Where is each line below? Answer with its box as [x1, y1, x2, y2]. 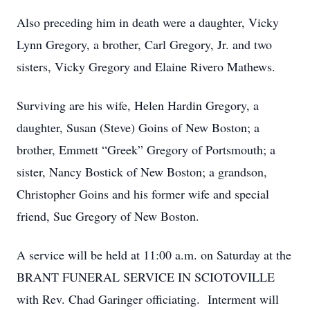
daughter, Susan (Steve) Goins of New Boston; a [17, 119, 259, 136]
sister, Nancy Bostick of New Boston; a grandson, [17, 163, 267, 180]
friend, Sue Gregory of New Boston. [17, 208, 199, 224]
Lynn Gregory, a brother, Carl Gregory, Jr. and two [17, 36, 272, 53]
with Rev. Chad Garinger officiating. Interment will [17, 291, 279, 307]
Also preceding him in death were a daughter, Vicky [17, 14, 279, 30]
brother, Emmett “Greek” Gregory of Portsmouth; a [17, 141, 275, 158]
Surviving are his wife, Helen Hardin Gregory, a [17, 97, 259, 113]
